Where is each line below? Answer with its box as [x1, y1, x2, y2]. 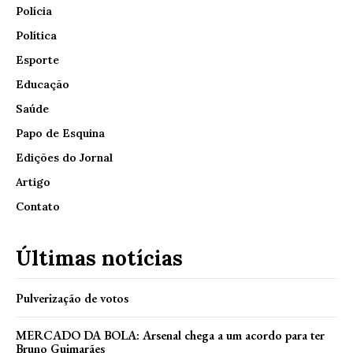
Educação [16, 77, 69, 92]
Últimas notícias [16, 245, 183, 272]
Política [16, 28, 57, 43]
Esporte [16, 53, 59, 68]
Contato [16, 199, 60, 214]
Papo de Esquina [16, 126, 105, 141]
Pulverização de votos [16, 290, 128, 307]
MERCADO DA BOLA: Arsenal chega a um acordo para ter [16, 327, 325, 344]
